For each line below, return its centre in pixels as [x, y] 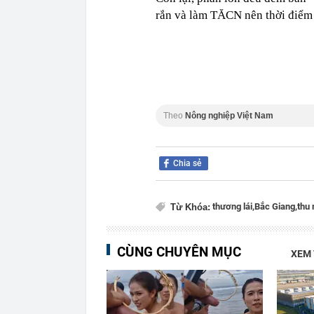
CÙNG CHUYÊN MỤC [179, 252]
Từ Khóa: [190, 207]
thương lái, [233, 206]
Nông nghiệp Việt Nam [229, 116]
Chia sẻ [187, 163]
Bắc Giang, [276, 206]
